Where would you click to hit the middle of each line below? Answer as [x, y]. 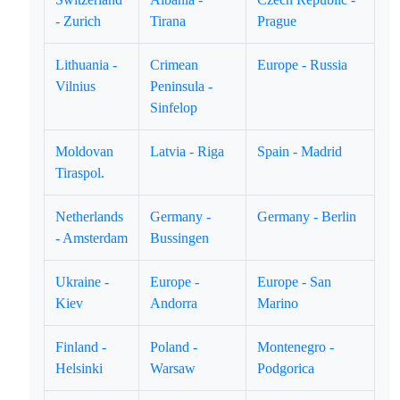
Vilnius [76, 86]
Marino [278, 303]
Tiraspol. [80, 173]
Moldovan [85, 151]
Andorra [174, 303]
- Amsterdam [92, 238]
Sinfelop [174, 108]
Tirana [168, 21]
